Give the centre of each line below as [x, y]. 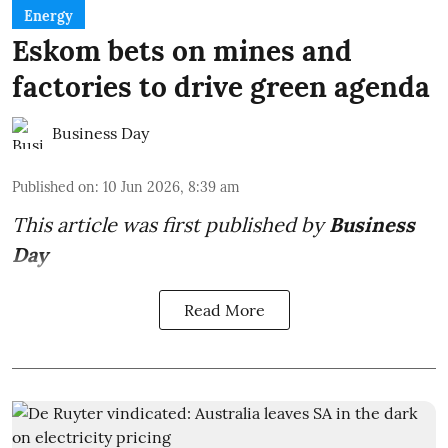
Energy [48, 15]
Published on [53, 186]
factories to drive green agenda [221, 86]
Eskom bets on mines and [182, 50]
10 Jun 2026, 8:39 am [171, 186]
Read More [224, 309]
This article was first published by [170, 224]
